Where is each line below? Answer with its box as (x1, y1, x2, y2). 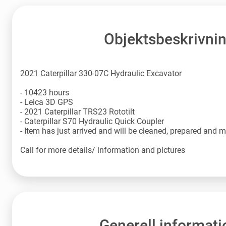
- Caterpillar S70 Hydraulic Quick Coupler (20, 117, 164, 127)
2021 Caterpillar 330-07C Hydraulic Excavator (20, 69, 182, 79)
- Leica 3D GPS (20, 97, 73, 107)
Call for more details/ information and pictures (20, 145, 185, 155)
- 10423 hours (20, 88, 69, 98)
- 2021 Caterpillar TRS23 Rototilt (20, 107, 135, 117)
